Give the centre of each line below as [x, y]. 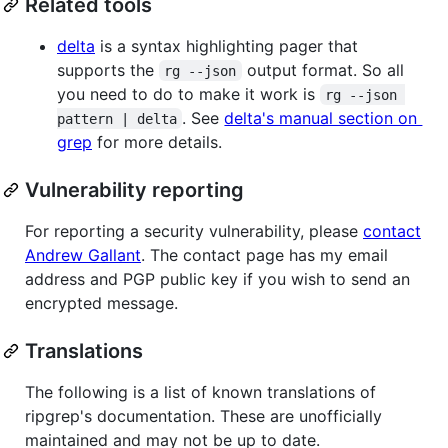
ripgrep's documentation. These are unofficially [203, 415]
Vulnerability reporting [134, 189]
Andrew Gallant [83, 254]
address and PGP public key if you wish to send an [217, 278]
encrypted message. [101, 302]
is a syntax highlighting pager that [226, 45]
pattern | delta [117, 118]
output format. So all [325, 69]
